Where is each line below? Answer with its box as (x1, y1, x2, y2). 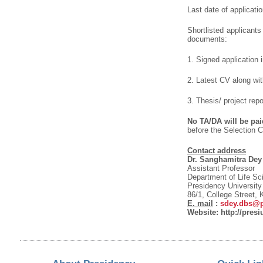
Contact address (187, 146, 246, 155)
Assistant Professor (187, 163, 255, 173)
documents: (187, 34, 227, 43)
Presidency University (187, 181, 262, 190)
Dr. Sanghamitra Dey (187, 154, 262, 164)
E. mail (187, 198, 213, 208)
